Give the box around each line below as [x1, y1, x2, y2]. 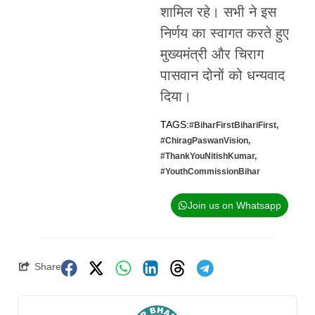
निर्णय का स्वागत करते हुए [160, 25, 289, 41]
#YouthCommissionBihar [160, 166, 260, 176]
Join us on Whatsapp [187, 199, 281, 211]
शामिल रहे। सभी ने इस [160, 4, 276, 20]
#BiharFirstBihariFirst [188, 120, 276, 130]
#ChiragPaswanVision [160, 135, 248, 146]
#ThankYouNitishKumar [160, 150, 255, 161]
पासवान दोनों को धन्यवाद [160, 67, 285, 83]
